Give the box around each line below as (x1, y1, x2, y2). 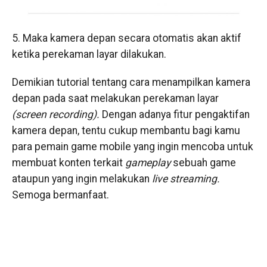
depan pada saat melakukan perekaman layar (11, 92, 219, 105)
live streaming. (151, 173, 220, 185)
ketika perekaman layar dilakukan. (11, 48, 166, 61)
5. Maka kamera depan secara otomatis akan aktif (11, 32, 241, 45)
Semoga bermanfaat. (11, 189, 109, 201)
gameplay (125, 157, 173, 169)
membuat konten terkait (11, 157, 125, 169)
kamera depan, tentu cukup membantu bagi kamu (11, 125, 240, 137)
